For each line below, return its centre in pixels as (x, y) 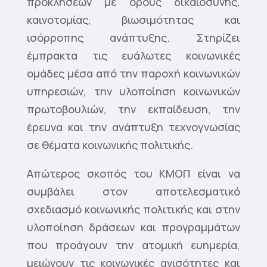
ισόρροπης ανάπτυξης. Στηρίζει (133, 38)
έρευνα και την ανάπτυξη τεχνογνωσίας (133, 127)
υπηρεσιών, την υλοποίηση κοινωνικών (133, 91)
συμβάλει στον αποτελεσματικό (133, 192)
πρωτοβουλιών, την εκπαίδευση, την (133, 109)
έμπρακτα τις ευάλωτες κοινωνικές (133, 56)
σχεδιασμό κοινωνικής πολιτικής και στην (133, 209)
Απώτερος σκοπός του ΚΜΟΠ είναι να (133, 174)
